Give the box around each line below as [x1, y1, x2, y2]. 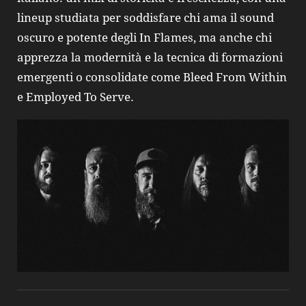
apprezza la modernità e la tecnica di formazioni [17, 51, 283, 65]
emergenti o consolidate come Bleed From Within [17, 70, 287, 85]
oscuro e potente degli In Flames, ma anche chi [17, 31, 272, 45]
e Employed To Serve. [17, 90, 134, 105]
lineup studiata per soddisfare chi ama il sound [17, 11, 274, 25]
